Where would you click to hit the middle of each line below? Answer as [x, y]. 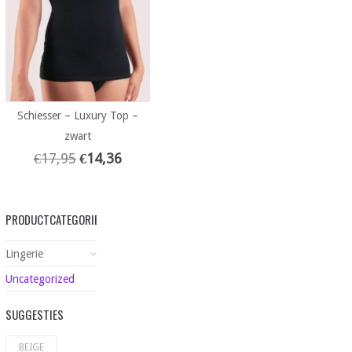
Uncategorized [40, 279]
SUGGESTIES [34, 315]
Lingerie [24, 254]
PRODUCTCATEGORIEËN [57, 220]
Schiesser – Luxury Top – [77, 115]
